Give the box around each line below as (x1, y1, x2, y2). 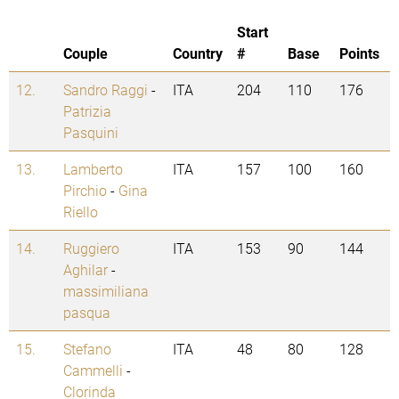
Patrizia (63, 102, 111, 121)
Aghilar (63, 260, 108, 280)
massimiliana (63, 281, 149, 301)
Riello (63, 202, 98, 222)
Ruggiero (63, 239, 119, 258)
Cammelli (63, 361, 123, 380)
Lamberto (63, 159, 123, 179)
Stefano (63, 339, 111, 359)
